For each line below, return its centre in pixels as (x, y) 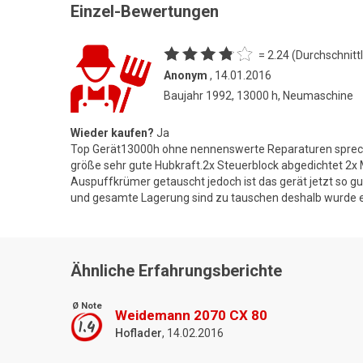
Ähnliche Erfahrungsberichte (176, 271)
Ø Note (87, 306)
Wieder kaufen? (112, 133)
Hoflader (139, 333)
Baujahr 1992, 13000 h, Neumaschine (258, 95)
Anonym (186, 75)
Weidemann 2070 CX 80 (191, 316)
